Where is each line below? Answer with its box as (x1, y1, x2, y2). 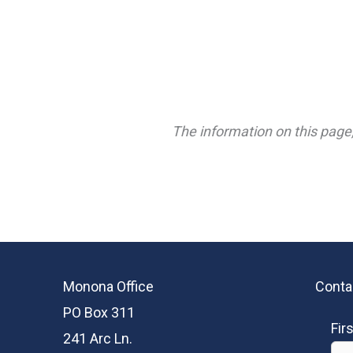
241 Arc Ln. (63, 329, 132, 347)
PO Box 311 (63, 303, 135, 321)
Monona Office (63, 277, 154, 295)
